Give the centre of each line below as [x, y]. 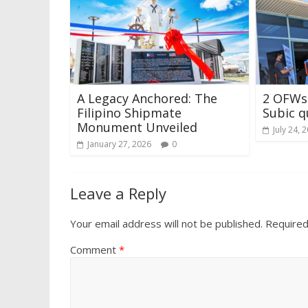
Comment [95, 250]
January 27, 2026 [119, 144]
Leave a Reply [118, 194]
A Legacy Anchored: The [147, 99]
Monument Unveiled [137, 128]
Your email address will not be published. [166, 224]
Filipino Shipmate [129, 113]
